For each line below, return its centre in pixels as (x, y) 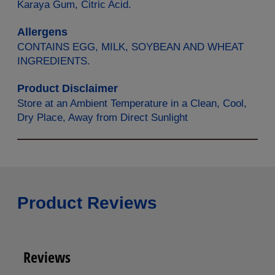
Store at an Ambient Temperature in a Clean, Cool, (132, 104)
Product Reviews (87, 203)
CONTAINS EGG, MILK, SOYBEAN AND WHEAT (130, 47)
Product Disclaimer (68, 88)
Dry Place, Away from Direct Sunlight (103, 118)
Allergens (42, 32)
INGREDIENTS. (54, 61)
